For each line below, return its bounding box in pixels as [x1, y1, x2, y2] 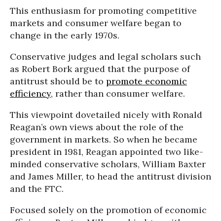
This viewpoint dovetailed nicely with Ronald [10, 109, 202, 121]
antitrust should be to [10, 75, 106, 87]
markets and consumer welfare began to [10, 17, 182, 29]
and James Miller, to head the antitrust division [10, 171, 211, 183]
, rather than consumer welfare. [51, 88, 185, 100]
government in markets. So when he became [10, 134, 197, 146]
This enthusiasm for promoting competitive [10, 5, 197, 17]
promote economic [106, 75, 187, 87]
